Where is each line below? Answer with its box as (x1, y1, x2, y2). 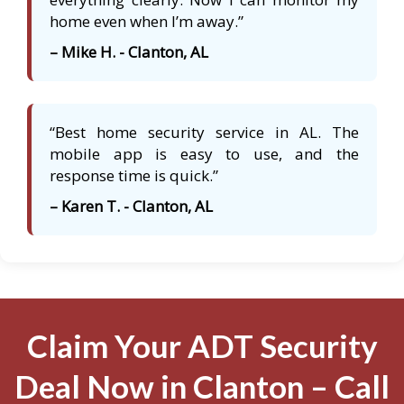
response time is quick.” (50, 165, 218, 187)
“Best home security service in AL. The (50, 122, 359, 143)
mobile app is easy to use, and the (50, 143, 359, 165)
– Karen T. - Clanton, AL (50, 196, 213, 217)
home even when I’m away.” (50, 11, 243, 32)
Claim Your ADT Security (26, 326, 378, 365)
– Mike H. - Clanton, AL (50, 41, 208, 63)
